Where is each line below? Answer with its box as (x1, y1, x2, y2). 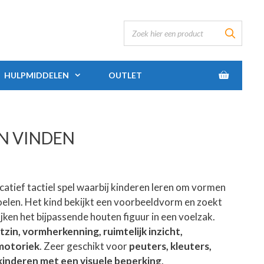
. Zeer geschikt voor (39, 239, 129, 252)
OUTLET (108, 70, 142, 80)
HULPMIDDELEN (4, 70, 69, 80)
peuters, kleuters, (128, 239, 212, 252)
